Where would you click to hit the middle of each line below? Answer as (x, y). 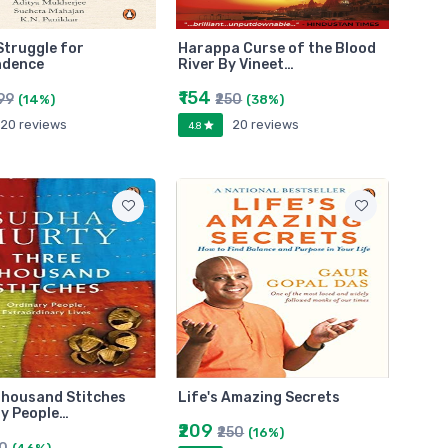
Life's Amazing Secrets (259, 397)
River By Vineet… (236, 65)
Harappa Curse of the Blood (277, 49)
